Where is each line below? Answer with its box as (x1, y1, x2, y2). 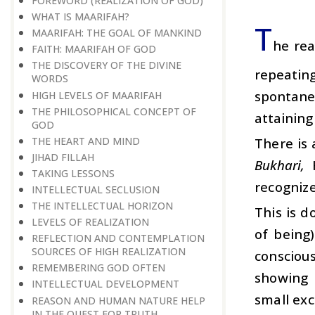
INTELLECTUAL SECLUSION (32, 183, 160, 197)
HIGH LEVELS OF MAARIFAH (32, 88, 162, 102)
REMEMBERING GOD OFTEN (32, 261, 165, 275)
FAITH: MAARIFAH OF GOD (32, 42, 156, 56)
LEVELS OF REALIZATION (32, 215, 149, 229)
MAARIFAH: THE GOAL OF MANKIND (32, 26, 202, 40)
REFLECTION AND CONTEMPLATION (32, 231, 205, 245)
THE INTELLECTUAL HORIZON (32, 199, 173, 213)
